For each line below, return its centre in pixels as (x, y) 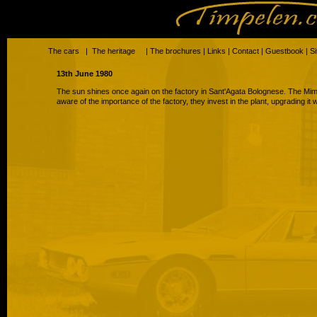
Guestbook (284, 51)
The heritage (114, 51)
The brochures (175, 51)
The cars (64, 51)
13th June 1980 (85, 74)
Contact (246, 51)
